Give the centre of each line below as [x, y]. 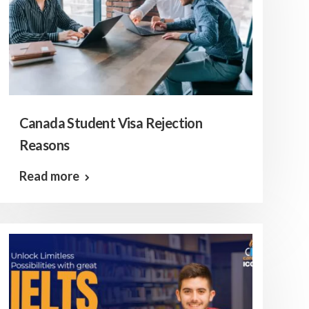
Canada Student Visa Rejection [111, 123]
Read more [49, 176]
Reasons [44, 145]
